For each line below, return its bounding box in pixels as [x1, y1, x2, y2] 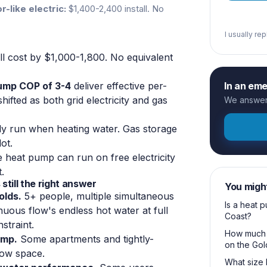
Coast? [225, 210, 252, 221]
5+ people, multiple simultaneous [21, 190, 174, 202]
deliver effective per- [71, 79, 167, 92]
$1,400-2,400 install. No [66, 2, 164, 14]
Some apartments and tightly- [17, 232, 154, 245]
